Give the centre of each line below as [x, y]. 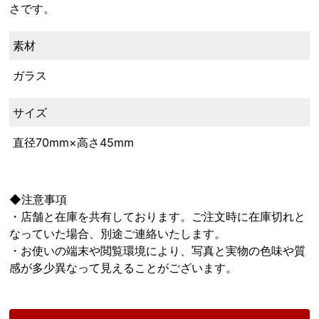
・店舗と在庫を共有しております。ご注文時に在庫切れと [158, 216]
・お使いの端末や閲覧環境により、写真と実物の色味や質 [158, 250]
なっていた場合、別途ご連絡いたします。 [118, 233]
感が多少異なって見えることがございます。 [124, 267]
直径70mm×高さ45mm [74, 142]
